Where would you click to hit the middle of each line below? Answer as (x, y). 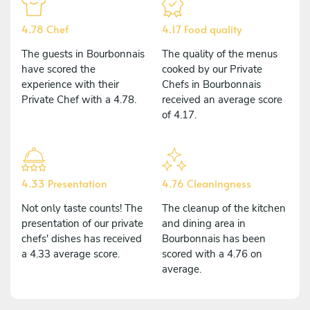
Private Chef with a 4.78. (79, 99)
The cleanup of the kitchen (224, 208)
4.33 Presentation (64, 183)
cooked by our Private (212, 69)
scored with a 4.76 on (212, 254)
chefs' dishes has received (82, 238)
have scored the (58, 69)
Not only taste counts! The (82, 208)
